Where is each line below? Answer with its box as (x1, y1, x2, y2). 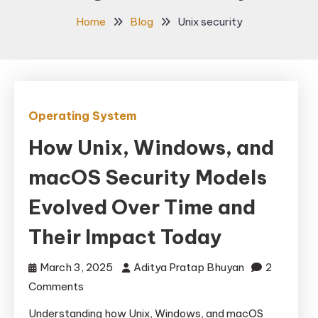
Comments (28, 279, 84, 293)
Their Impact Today (28, 224, 222, 249)
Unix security (177, 14, 243, 28)
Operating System (28, 108, 136, 123)
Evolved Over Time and (28, 194, 256, 219)
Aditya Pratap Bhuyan (133, 260, 244, 274)
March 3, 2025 (40, 260, 113, 274)
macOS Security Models (28, 164, 267, 190)
